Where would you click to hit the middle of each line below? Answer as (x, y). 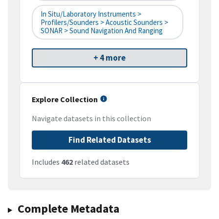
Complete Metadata (68, 209)
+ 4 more (109, 58)
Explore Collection (65, 99)
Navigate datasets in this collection (91, 119)
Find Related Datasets (109, 140)
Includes (46, 162)
